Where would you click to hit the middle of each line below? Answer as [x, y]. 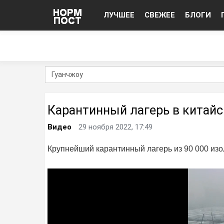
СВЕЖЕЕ [160, 15]
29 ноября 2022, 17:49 [115, 127]
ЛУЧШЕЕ [119, 15]
